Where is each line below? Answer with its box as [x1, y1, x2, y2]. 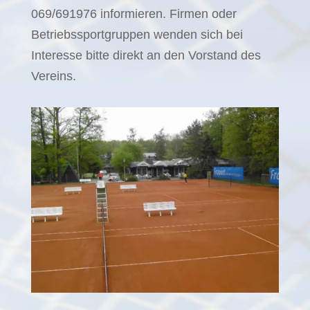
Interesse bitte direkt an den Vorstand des [30, 48, 261, 62]
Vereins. [30, 69, 76, 83]
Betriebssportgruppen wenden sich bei [30, 27, 243, 42]
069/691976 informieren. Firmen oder [30, 6, 237, 21]
